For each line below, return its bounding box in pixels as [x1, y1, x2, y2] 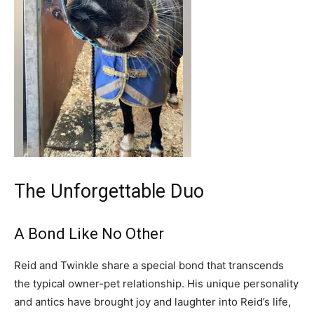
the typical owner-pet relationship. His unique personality [14, 276, 299, 290]
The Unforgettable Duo [14, 179, 204, 203]
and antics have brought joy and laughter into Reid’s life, [14, 294, 291, 308]
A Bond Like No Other [14, 224, 164, 243]
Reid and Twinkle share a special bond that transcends [14, 258, 284, 272]
